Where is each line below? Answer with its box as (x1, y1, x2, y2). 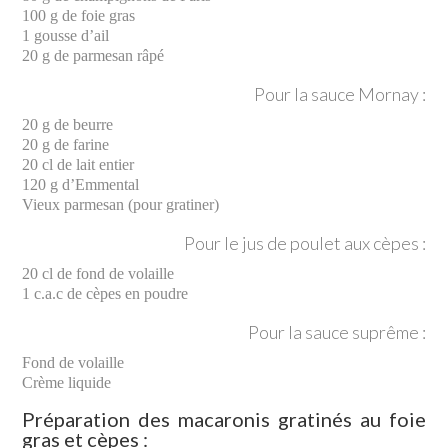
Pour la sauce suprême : (247, 320, 426, 343)
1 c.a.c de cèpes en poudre (22, 284, 189, 302)
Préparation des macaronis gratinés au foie (22, 406, 426, 431)
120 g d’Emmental (22, 175, 140, 193)
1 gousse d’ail (22, 26, 110, 44)
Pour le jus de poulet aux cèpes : (183, 231, 426, 254)
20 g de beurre (22, 115, 114, 133)
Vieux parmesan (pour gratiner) (22, 195, 220, 213)
